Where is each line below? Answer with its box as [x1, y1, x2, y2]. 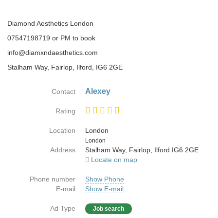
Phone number [30, 175, 75, 183]
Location [49, 127, 75, 134]
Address [50, 146, 75, 154]
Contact [52, 88, 75, 95]
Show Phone [85, 175, 124, 183]
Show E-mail [85, 185, 124, 193]
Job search [93, 205, 124, 212]
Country [75, 136, 99, 144]
